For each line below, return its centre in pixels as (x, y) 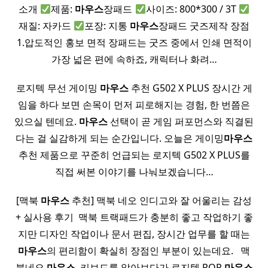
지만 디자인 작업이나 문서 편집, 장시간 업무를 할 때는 (134, 234)
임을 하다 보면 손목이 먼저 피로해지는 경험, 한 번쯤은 (134, 105)
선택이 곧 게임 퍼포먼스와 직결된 (181, 122)
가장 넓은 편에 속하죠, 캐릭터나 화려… (134, 60)
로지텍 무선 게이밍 (58, 88)
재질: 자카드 (46, 26)
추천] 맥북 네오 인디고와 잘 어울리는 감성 (161, 201)
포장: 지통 (107, 26)
